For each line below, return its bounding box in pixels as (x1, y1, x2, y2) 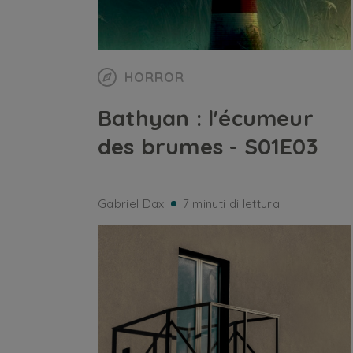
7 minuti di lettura (182, 196, 280, 211)
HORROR (124, 69, 184, 85)
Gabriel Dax (98, 196, 165, 211)
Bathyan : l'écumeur (98, 104, 314, 132)
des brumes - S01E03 (98, 132, 318, 160)
